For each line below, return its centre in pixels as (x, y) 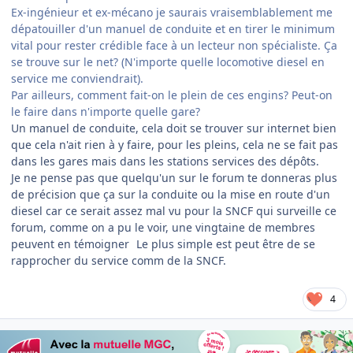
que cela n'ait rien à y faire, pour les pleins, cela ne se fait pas (175, 145)
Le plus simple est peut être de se (224, 244)
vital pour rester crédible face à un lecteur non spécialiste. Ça (174, 46)
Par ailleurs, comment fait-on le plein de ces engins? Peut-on (172, 95)
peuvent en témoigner (72, 244)
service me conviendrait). (77, 79)
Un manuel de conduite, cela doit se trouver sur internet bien (174, 128)
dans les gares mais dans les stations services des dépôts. (165, 162)
